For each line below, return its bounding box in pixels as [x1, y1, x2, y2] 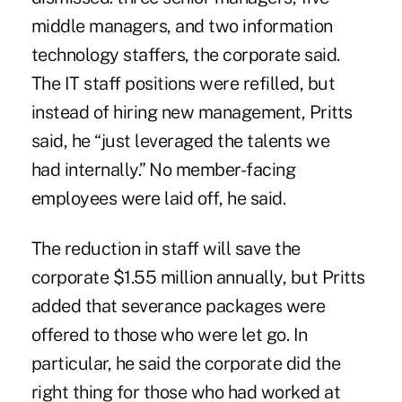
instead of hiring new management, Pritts [31, 100, 353, 123]
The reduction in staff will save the [31, 237, 301, 259]
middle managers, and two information [31, 14, 333, 37]
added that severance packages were [31, 294, 326, 317]
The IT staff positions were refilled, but [31, 72, 336, 94]
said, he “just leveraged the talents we [31, 129, 330, 152]
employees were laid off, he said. [31, 187, 286, 209]
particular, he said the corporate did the [31, 352, 341, 374]
